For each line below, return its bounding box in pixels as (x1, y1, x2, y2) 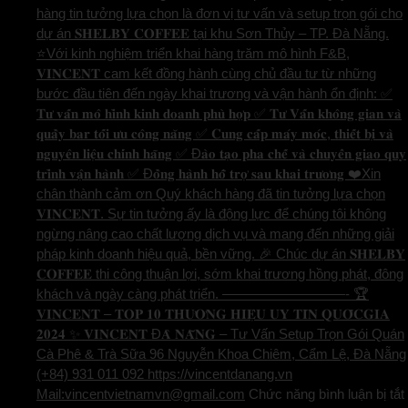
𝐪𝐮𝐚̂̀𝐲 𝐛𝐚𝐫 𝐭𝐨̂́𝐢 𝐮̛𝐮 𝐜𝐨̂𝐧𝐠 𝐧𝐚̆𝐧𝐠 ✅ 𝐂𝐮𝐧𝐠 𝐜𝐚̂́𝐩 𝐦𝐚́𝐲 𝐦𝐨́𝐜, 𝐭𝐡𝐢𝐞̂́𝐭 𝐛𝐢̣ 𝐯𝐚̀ (36, 126, 393, 142)
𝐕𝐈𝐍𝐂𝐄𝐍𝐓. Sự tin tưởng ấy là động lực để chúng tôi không (36, 206, 386, 222)
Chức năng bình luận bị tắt (249, 386, 404, 403)
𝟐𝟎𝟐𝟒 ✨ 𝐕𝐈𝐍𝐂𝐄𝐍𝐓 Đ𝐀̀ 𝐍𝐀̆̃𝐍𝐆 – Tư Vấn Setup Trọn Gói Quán (36, 326, 404, 342)
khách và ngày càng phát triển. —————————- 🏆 (36, 286, 369, 302)
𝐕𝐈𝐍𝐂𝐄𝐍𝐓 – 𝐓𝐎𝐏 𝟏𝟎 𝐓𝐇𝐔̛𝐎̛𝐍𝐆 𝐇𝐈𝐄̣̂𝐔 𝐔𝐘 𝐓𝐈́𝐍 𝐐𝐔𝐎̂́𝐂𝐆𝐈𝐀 (36, 306, 390, 322)
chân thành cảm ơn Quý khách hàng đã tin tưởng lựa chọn (36, 186, 385, 202)
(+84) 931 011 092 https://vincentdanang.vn (36, 366, 292, 382)
